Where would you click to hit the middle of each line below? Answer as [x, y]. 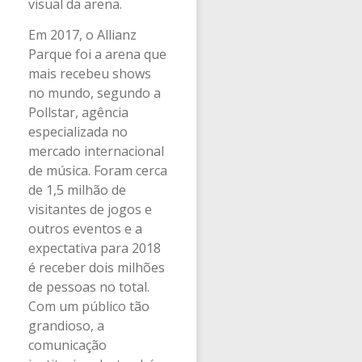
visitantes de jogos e [90, 210]
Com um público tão [89, 307]
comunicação [67, 345]
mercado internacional [96, 152]
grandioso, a [66, 326]
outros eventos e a [85, 229]
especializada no [78, 132]
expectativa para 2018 [95, 248]
